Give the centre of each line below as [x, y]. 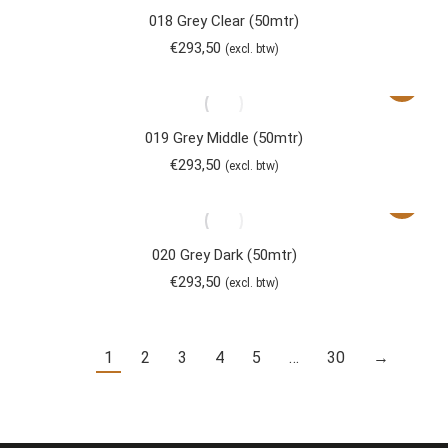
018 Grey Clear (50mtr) [224, 21]
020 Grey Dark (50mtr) [224, 255]
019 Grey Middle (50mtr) [224, 138]
